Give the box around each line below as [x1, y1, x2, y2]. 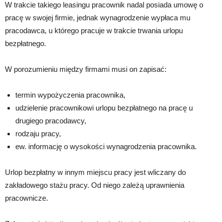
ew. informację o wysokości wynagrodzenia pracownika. [15, 142, 197, 151]
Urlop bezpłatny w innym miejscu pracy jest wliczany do [5, 167, 186, 176]
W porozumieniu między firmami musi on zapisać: [5, 64, 166, 73]
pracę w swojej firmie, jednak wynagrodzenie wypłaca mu [5, 13, 190, 22]
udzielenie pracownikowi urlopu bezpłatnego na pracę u [15, 103, 193, 112]
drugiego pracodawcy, [15, 116, 86, 125]
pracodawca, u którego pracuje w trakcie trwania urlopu [5, 26, 183, 35]
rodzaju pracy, [15, 129, 61, 138]
